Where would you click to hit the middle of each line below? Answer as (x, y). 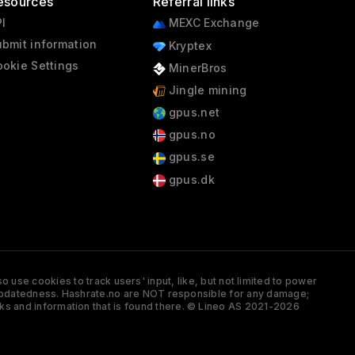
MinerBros (196, 67)
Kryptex (188, 45)
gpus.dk (190, 179)
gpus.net (193, 113)
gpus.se (190, 157)
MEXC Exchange (212, 23)
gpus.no (190, 135)
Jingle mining (206, 90)
